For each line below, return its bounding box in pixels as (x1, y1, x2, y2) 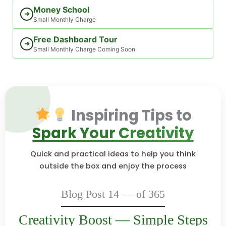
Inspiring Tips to (68, 105, 192, 126)
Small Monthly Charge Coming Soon (33, 45, 135, 53)
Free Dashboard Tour (33, 34, 118, 44)
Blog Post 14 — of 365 (61, 187, 165, 200)
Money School (33, 5, 89, 15)
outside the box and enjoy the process (39, 161, 187, 171)
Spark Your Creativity (32, 123, 194, 143)
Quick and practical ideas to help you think (30, 149, 196, 159)
